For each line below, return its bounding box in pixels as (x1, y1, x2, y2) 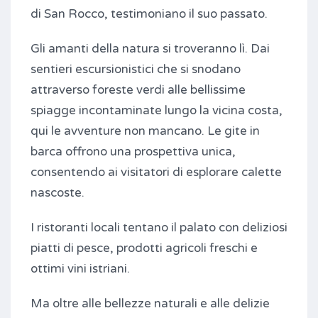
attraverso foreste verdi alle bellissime (31, 82, 246, 98)
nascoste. (31, 185, 84, 201)
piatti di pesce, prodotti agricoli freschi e (31, 241, 258, 256)
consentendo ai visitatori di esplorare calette (31, 165, 282, 180)
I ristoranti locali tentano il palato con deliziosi (31, 220, 287, 236)
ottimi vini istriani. (31, 261, 130, 277)
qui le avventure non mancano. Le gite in (31, 124, 260, 139)
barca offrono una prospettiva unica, (31, 144, 236, 160)
